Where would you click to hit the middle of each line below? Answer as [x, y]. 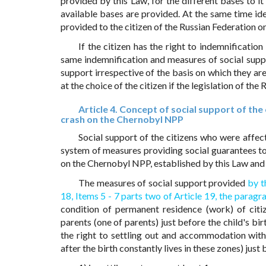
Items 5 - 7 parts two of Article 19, [146, 196]
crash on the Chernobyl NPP [122, 119]
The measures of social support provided [163, 183]
